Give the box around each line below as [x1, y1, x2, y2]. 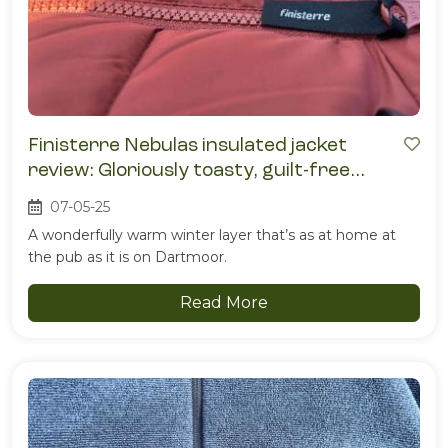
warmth [28, 182, 102, 206]
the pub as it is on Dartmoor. [28, 247, 227, 266]
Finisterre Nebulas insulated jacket [28, 132, 347, 156]
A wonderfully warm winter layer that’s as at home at [28, 225, 396, 244]
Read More [180, 292, 268, 312]
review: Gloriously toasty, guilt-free [28, 157, 350, 181]
